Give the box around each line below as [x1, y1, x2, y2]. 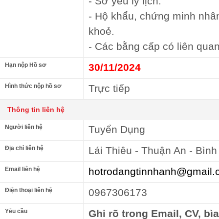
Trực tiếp [88, 83, 130, 94]
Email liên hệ [5, 166, 40, 173]
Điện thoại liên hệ [5, 187, 52, 194]
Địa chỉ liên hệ [5, 145, 44, 152]
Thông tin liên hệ [7, 106, 65, 113]
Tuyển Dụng [88, 124, 145, 135]
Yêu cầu [5, 208, 27, 215]
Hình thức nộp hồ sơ [5, 83, 62, 89]
